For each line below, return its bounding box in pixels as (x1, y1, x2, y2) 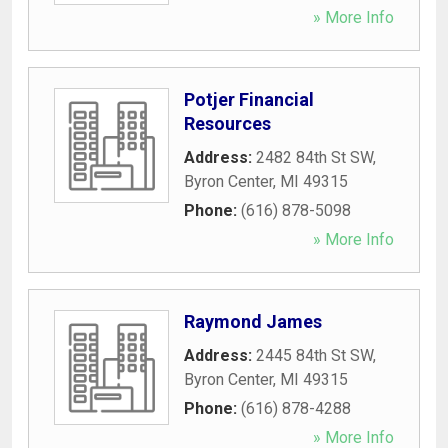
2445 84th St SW (256, 345, 373, 365)
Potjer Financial (184, 88, 314, 110)
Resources (184, 112, 271, 134)
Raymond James (184, 310, 322, 332)
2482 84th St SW (256, 147, 373, 167)
